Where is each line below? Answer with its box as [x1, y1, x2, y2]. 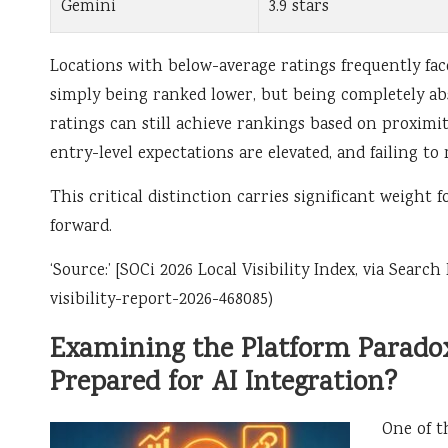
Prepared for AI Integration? [50, 364, 397, 405]
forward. [50, 215, 112, 241]
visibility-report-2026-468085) [50, 288, 273, 314]
